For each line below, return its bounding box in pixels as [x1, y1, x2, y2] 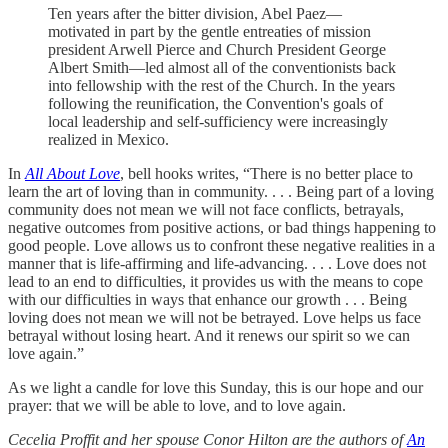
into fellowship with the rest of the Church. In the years [48, 76, 395, 94]
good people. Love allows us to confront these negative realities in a [8, 236, 435, 254]
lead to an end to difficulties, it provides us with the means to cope [8, 272, 423, 290]
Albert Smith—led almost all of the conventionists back [48, 58, 396, 76]
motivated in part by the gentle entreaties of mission [48, 22, 371, 40]
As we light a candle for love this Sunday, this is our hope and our [8, 378, 423, 396]
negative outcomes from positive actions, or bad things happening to [8, 218, 436, 236]
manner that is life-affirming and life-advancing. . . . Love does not [8, 254, 426, 272]
